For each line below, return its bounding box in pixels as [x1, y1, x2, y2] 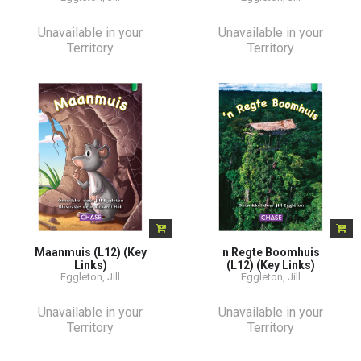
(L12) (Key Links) [226, 258, 315, 272]
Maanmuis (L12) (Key [34, 245, 147, 259]
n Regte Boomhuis [222, 245, 320, 259]
